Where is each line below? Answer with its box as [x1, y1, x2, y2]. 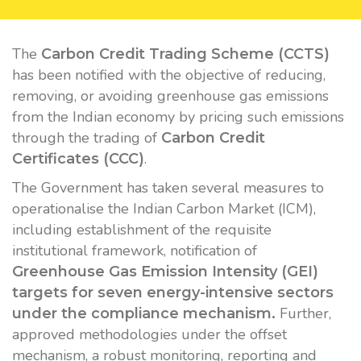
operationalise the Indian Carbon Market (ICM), [12, 199, 316, 218]
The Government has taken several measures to [12, 178, 324, 197]
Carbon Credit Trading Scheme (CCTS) [41, 45, 330, 63]
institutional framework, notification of [12, 241, 257, 260]
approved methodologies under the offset [12, 325, 287, 344]
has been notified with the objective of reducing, [12, 65, 326, 85]
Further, [276, 304, 331, 323]
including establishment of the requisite [12, 220, 272, 239]
